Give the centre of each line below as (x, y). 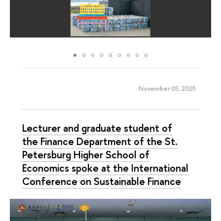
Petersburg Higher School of (86, 154)
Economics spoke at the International (105, 167)
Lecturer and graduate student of (97, 128)
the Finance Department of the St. (100, 141)
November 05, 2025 (167, 89)
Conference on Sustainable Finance (102, 181)
